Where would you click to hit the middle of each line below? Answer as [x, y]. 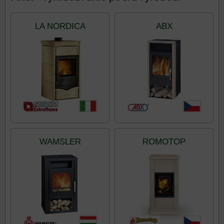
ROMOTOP [164, 142]
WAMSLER [60, 142]
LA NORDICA [60, 26]
